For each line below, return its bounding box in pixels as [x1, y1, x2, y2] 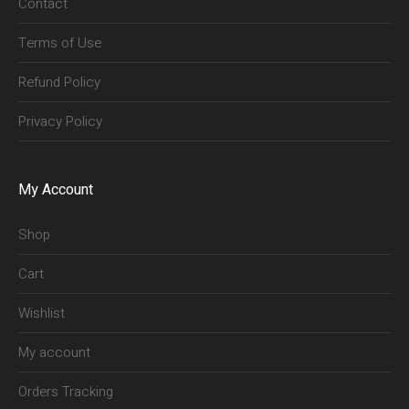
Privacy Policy [18, 111, 103, 132]
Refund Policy [18, 72, 101, 93]
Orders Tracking [18, 382, 114, 403]
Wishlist [18, 303, 66, 324]
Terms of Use [18, 33, 102, 54]
